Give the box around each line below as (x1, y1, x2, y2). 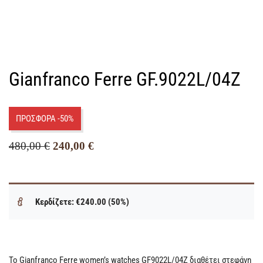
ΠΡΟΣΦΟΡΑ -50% (16, 113, 74, 124)
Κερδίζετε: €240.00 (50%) (35, 197, 129, 208)
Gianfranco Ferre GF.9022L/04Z (9, 68, 241, 90)
